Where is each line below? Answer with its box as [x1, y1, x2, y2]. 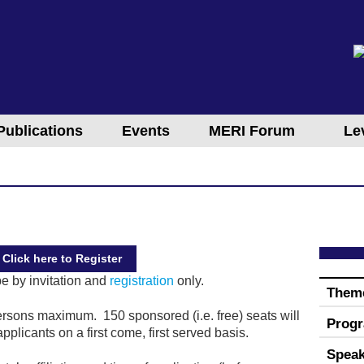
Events [122, 123, 170, 139]
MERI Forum [209, 123, 295, 139]
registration [110, 274, 174, 288]
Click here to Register [2, 252, 123, 265]
